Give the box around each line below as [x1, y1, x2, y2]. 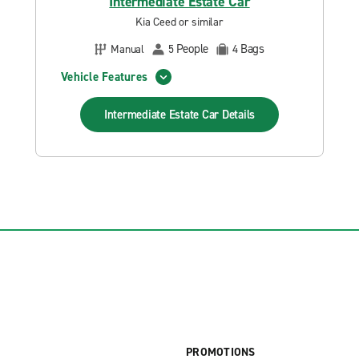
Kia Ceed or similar [135, 14, 224, 30]
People [175, 41, 208, 57]
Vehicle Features [61, 68, 147, 85]
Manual [111, 41, 144, 57]
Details [221, 107, 256, 123]
